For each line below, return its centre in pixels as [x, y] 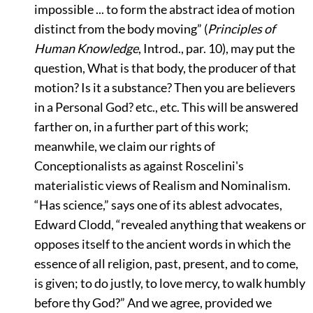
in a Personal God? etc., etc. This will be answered [166, 107]
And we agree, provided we [198, 303]
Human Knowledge [86, 48]
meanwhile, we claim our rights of [124, 146]
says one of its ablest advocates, [195, 205]
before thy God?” [79, 303]
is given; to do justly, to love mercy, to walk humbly [169, 283]
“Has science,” [71, 205]
